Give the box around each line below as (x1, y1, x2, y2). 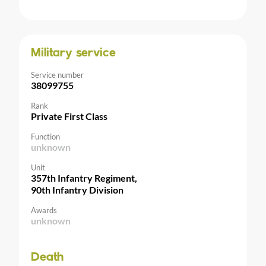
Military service (31, 47, 116, 59)
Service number (31, 69, 84, 80)
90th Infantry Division (31, 183, 123, 195)
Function (31, 131, 60, 141)
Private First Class (31, 110, 107, 122)
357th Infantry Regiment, (31, 172, 137, 183)
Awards (31, 205, 57, 215)
